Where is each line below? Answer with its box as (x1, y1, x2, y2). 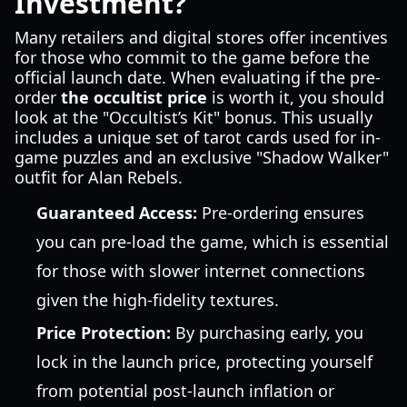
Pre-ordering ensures (197, 202, 364, 223)
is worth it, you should (207, 86, 384, 108)
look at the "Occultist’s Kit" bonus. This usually (15, 106, 372, 128)
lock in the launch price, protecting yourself (36, 351, 372, 372)
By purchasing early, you (171, 322, 363, 343)
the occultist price (61, 86, 207, 108)
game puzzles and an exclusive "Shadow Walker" (15, 146, 389, 168)
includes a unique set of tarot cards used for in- (15, 126, 381, 148)
